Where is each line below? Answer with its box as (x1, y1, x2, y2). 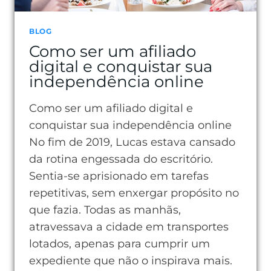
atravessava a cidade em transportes (29, 220, 229, 233)
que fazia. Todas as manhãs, (29, 203, 181, 217)
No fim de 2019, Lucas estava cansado (29, 135, 235, 149)
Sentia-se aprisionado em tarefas (29, 169, 209, 183)
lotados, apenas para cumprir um (29, 237, 210, 250)
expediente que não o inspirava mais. (29, 254, 232, 267)
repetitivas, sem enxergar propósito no (29, 186, 239, 200)
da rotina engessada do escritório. (29, 152, 213, 166)
